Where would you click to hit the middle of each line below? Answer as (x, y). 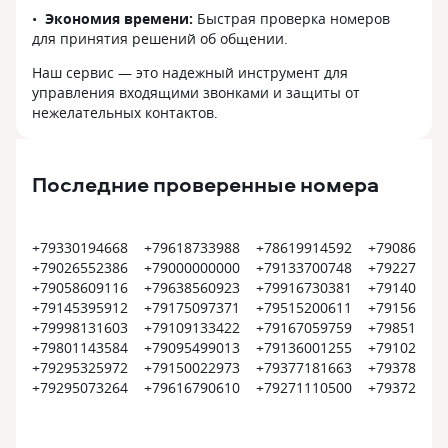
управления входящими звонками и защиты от (196, 92)
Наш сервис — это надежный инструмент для (190, 72)
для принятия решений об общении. (160, 38)
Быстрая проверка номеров (291, 18)
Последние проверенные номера (205, 184)
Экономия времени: (119, 18)
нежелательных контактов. (125, 112)
